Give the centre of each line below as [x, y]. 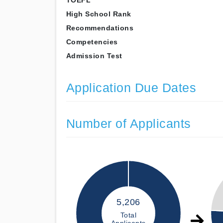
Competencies [92, 42]
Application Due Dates [131, 88]
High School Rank [99, 14]
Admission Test [94, 56]
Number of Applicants [128, 124]
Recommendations [100, 28]
